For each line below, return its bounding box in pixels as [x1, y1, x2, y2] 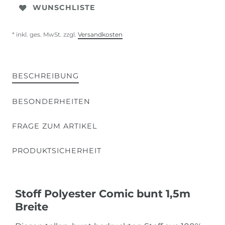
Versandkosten [78, 30, 123, 38]
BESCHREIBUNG [12, 71, 79, 80]
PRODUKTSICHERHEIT [12, 146, 101, 155]
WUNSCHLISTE [33, 3, 95, 13]
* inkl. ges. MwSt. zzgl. [12, 30, 78, 38]
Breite [15, 200, 48, 213]
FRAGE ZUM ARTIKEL [12, 121, 97, 131]
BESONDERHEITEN [12, 96, 90, 106]
